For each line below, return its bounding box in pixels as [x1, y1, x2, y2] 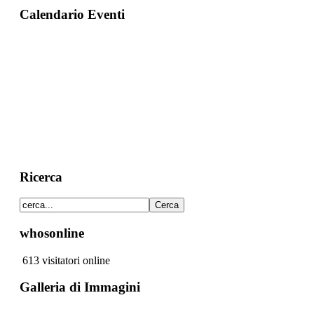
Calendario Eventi [19, 7, 125, 22]
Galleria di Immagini [19, 280, 140, 295]
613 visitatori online [19, 254, 110, 266]
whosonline [19, 225, 84, 240]
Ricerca [19, 169, 62, 184]
